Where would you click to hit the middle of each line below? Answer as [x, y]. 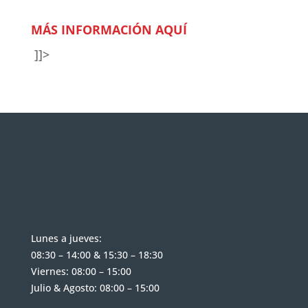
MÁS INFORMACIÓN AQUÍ [110, 30]
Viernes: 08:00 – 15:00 [81, 271]
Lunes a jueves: [66, 238]
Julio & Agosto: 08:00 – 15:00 [95, 288]
